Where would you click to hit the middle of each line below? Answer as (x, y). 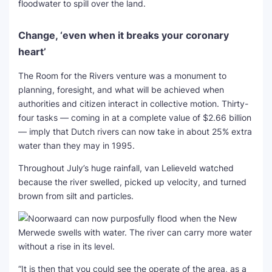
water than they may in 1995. (76, 145)
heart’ (32, 52)
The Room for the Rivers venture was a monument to (122, 76)
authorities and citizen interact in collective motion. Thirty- (133, 104)
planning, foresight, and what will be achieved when (121, 90)
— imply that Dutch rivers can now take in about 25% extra (135, 131)
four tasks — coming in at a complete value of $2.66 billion (135, 117)
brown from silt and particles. (76, 196)
